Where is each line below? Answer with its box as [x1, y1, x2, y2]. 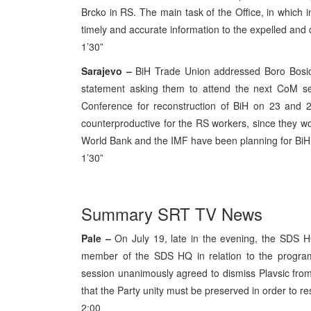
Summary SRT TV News [81, 201, 262, 226]
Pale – [81, 231, 111, 245]
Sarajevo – [81, 64, 132, 78]
